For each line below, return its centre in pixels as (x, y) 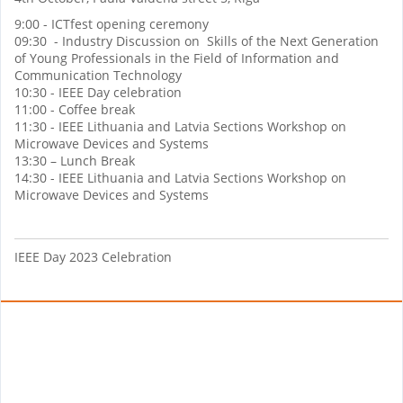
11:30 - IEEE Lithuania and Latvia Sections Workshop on (180, 127)
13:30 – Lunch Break (76, 161)
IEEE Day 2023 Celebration (93, 257)
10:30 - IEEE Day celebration (100, 93)
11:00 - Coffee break (76, 110)
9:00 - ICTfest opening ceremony (112, 24)
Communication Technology (98, 76)
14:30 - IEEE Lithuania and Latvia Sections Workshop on (180, 178)
